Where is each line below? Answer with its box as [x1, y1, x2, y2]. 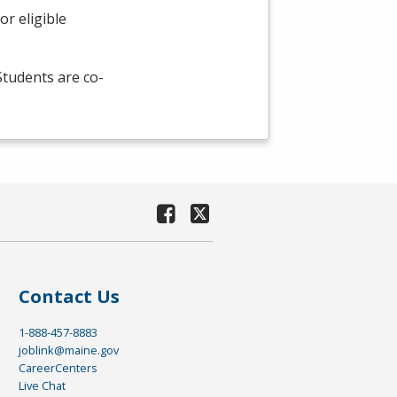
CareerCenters [18, 360, 97, 377]
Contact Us [18, 284, 120, 309]
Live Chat [18, 378, 66, 394]
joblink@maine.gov [18, 342, 119, 359]
